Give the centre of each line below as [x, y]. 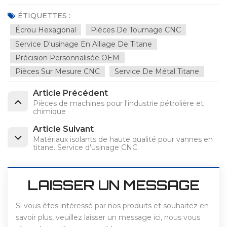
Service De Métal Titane [157, 72]
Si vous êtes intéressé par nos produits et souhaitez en [112, 206]
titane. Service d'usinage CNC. [86, 148]
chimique [49, 112]
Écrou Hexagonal [46, 30]
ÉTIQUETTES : [44, 16]
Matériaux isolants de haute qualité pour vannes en [123, 140]
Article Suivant [63, 129]
